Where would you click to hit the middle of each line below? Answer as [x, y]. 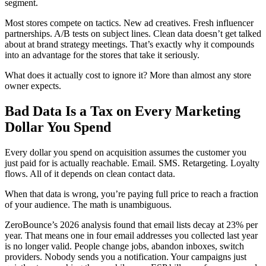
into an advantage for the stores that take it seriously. [102, 55]
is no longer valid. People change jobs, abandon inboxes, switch [124, 246]
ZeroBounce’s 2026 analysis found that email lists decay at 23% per [131, 224]
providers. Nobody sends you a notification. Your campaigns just [126, 256]
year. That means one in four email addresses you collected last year [131, 235]
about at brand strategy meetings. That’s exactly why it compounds [129, 44]
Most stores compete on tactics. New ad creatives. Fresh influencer [129, 23]
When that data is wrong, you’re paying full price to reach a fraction [132, 194]
